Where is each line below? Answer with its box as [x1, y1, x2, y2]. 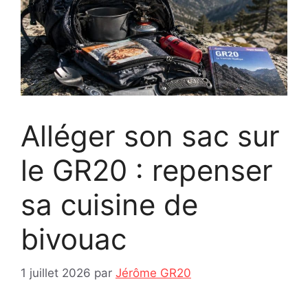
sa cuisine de [21, 187, 198, 223]
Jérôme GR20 [115, 265, 191, 280]
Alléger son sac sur [21, 118, 280, 154]
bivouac [21, 221, 126, 257]
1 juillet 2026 [21, 265, 91, 280]
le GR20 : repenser [21, 153, 273, 188]
